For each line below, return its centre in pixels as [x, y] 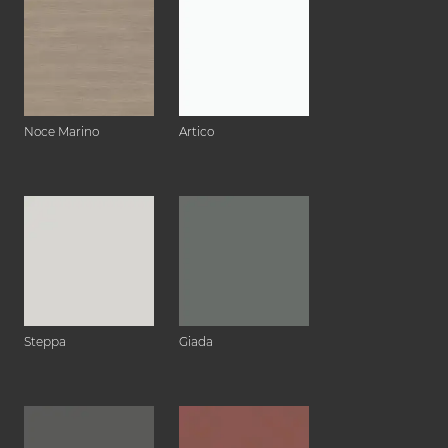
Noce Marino [61, 132]
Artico [196, 132]
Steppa [45, 342]
